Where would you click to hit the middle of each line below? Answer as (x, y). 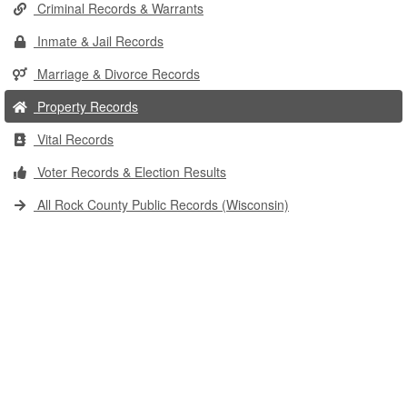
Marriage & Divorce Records (117, 74)
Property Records (86, 106)
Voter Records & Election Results (130, 172)
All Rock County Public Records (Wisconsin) (161, 204)
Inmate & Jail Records (99, 41)
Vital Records (74, 139)
